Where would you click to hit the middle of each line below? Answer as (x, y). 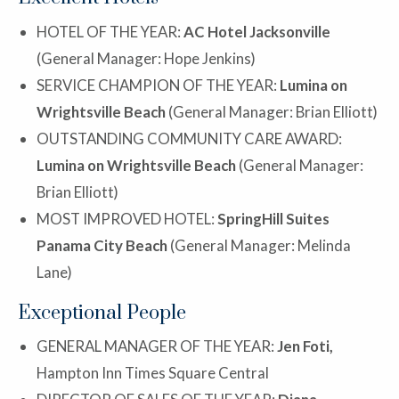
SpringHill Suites (273, 218)
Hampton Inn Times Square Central (153, 372)
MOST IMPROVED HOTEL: (127, 218)
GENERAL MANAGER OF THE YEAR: (157, 346)
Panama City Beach (102, 245)
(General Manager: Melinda (259, 245)
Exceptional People (102, 313)
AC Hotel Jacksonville (257, 31)
